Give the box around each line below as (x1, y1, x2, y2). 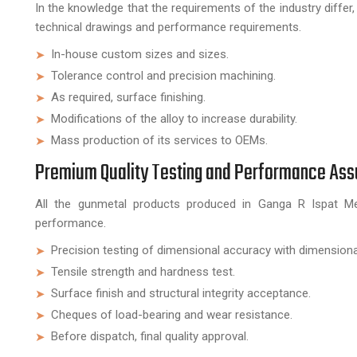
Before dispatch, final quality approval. (51, 329, 249, 343)
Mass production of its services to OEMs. (51, 133, 268, 147)
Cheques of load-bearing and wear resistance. (51, 308, 292, 322)
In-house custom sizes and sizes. (51, 47, 229, 61)
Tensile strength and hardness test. (51, 265, 235, 279)
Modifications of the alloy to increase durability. (51, 112, 297, 126)
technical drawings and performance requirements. (35, 20, 301, 34)
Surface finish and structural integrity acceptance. (51, 286, 311, 300)
